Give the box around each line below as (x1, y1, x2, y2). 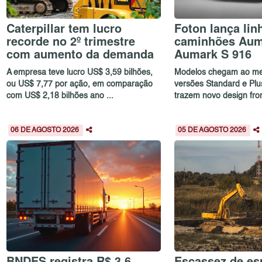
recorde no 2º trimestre (6, 32, 136, 50)
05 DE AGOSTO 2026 (178, 127, 249, 135)
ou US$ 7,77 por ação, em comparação (6, 80, 153, 88)
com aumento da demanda (6, 45, 154, 63)
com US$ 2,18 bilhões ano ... (6, 91, 114, 100)
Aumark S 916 (174, 45, 251, 63)
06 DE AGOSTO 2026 (10, 127, 81, 135)
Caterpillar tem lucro (6, 19, 122, 37)
